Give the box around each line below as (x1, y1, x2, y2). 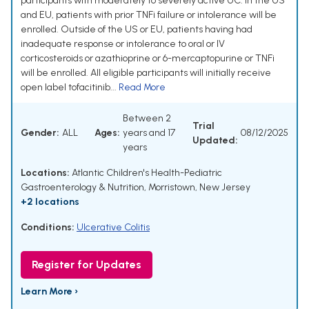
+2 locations (21, 196, 79, 208)
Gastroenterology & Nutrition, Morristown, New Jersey (21, 181, 250, 194)
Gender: (21, 127, 59, 139)
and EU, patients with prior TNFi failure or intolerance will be (21, 9, 277, 21)
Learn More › (21, 286, 78, 298)
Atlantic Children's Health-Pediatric (70, 167, 222, 179)
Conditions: (21, 221, 74, 234)
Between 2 (123, 112, 171, 125)
